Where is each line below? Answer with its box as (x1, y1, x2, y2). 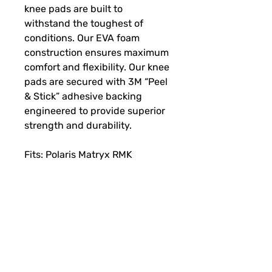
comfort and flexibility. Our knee (24, 61, 169, 73)
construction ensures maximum (24, 47, 169, 59)
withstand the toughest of (24, 18, 143, 30)
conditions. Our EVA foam (24, 32, 140, 44)
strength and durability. (24, 120, 132, 132)
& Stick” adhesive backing (24, 90, 142, 103)
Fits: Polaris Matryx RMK (24, 149, 132, 161)
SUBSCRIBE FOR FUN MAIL (41, 219, 146, 231)
